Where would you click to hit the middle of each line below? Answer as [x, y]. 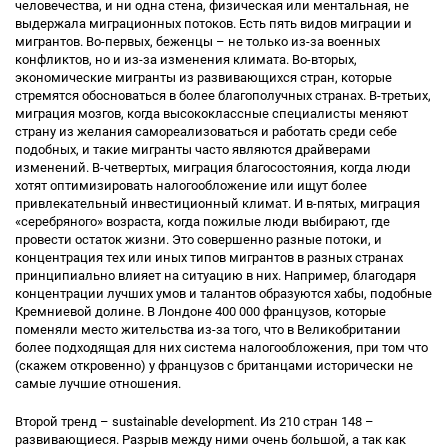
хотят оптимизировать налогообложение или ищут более [191, 185]
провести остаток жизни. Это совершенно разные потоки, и [198, 239]
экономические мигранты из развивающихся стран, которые [203, 77]
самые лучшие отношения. [98, 383]
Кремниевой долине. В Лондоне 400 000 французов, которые [200, 311]
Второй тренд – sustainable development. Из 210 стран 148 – [194, 421]
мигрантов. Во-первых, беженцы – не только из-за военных [197, 41]
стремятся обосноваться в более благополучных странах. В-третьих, [223, 95]
